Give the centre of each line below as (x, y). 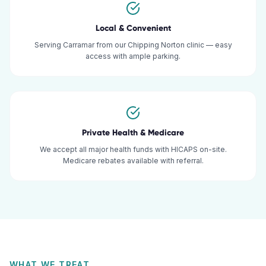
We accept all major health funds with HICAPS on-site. (133, 149)
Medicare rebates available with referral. (133, 161)
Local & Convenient (133, 28)
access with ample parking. (133, 56)
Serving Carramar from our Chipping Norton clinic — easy (133, 45)
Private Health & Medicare (133, 133)
